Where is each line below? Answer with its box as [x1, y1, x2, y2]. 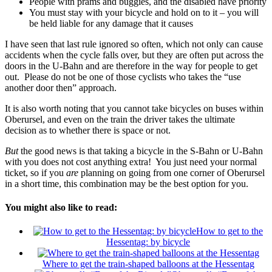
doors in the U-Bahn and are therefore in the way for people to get [5, 60, 257, 71]
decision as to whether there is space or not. [5, 124, 171, 135]
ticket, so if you [5, 167, 66, 178]
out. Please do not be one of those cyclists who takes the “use [5, 71, 241, 82]
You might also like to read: [5, 202, 117, 213]
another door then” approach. [5, 82, 117, 93]
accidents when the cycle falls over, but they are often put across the [5, 49, 263, 60]
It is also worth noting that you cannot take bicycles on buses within [5, 103, 263, 114]
